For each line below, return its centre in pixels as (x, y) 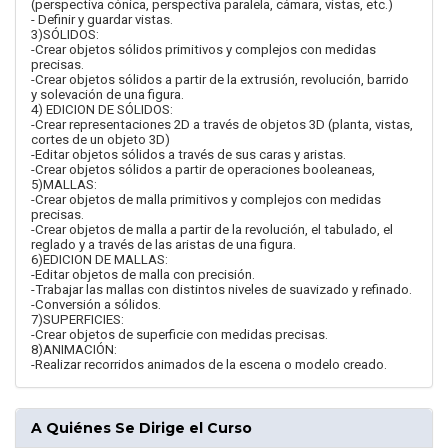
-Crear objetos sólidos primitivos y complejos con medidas (203, 50)
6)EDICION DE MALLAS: (99, 260)
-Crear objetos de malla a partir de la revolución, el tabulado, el (212, 230)
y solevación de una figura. (107, 95)
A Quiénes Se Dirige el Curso (141, 428)
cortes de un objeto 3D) (100, 140)
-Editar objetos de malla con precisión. (143, 275)
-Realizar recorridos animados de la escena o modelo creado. (209, 365)
